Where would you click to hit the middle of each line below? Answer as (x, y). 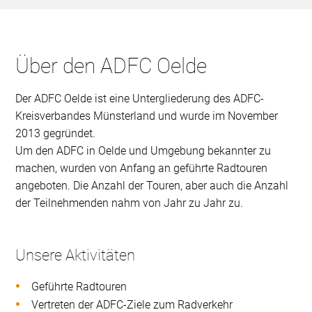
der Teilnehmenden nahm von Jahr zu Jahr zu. (130, 203)
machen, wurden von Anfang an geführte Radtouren (142, 169)
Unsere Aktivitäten (76, 256)
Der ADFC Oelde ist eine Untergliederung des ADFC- (140, 99)
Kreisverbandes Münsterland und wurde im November (147, 116)
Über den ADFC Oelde (111, 66)
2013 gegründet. (56, 134)
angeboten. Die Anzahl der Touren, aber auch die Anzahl (152, 186)
